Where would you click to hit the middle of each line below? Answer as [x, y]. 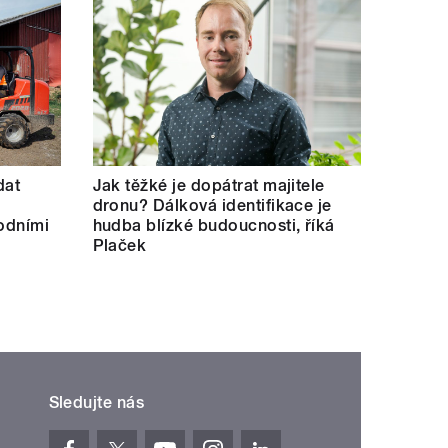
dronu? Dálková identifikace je [212, 206]
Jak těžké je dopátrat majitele [208, 186]
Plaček [119, 246]
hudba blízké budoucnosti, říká [213, 226]
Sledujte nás [96, 403]
